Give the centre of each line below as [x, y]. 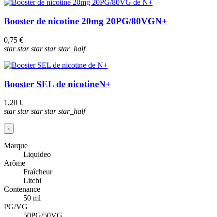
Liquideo [37, 155]
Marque [16, 146]
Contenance [22, 189]
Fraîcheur [38, 172]
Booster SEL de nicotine [51, 84]
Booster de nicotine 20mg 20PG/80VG [79, 21]
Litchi [32, 181]
